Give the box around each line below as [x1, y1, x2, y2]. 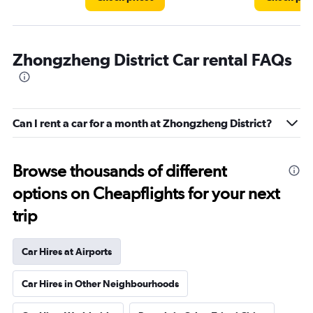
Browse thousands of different [13, 161, 226, 181]
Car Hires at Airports [22, 246, 112, 257]
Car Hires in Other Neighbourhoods [22, 278, 179, 289]
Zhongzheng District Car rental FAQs [13, 50, 292, 69]
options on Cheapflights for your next [13, 183, 279, 203]
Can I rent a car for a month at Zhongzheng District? [13, 117, 272, 129]
